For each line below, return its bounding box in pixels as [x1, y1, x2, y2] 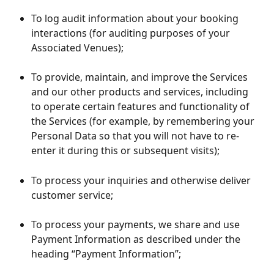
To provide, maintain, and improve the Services [31, 70, 250, 84]
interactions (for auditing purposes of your [31, 26, 232, 40]
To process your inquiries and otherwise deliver [31, 173, 253, 187]
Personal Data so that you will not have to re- [31, 129, 239, 143]
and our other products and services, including [31, 85, 251, 99]
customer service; [31, 188, 113, 202]
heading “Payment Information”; [31, 247, 181, 261]
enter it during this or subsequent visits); [31, 144, 220, 158]
